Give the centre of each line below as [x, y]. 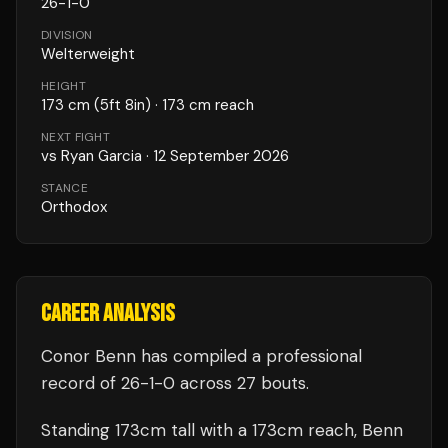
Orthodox [74, 207]
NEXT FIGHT [75, 137]
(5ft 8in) [120, 105]
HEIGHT [63, 86]
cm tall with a [196, 430]
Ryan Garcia [101, 156]
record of [78, 383]
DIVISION [67, 35]
